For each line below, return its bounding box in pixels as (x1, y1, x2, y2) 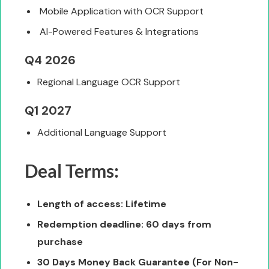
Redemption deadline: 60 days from (37, 218, 211, 231)
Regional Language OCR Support (37, 76, 180, 89)
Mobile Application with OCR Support (39, 5, 204, 18)
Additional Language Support (37, 126, 166, 139)
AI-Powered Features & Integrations (39, 25, 199, 38)
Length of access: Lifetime (37, 198, 166, 211)
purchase (37, 235, 83, 249)
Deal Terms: (25, 160, 119, 182)
